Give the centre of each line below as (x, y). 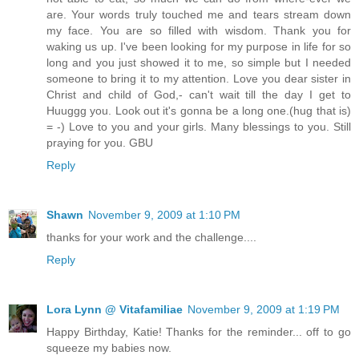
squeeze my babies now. (109, 347)
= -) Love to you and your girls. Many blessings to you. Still (199, 126)
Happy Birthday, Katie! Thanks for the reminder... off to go (199, 331)
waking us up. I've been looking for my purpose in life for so (199, 46)
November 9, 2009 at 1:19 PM (264, 309)
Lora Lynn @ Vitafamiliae (115, 309)
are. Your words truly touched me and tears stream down (199, 14)
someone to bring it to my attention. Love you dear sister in (199, 78)
